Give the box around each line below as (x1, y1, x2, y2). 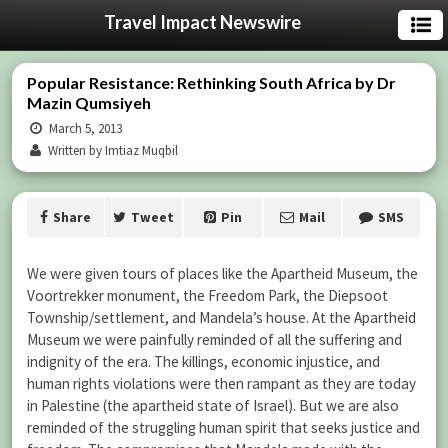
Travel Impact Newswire (103, 11, 301, 33)
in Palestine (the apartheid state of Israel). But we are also (27, 396, 399, 415)
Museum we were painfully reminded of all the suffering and (27, 330, 402, 349)
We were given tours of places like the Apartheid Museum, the (27, 264, 418, 283)
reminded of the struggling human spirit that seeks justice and (27, 418, 420, 437)
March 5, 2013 (46, 120, 123, 137)
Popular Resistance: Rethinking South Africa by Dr (27, 73, 396, 92)
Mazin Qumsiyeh (27, 93, 151, 112)
